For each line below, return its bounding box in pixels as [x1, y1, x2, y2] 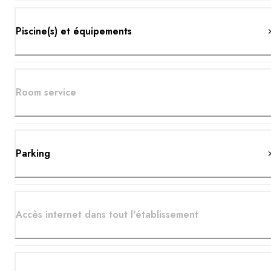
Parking [16, 146, 50, 160]
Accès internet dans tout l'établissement [16, 207, 198, 221]
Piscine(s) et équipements [16, 24, 132, 38]
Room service [16, 85, 76, 99]
